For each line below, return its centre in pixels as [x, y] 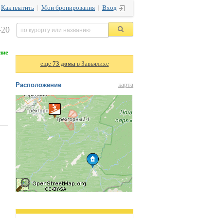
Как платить [18, 8]
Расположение [38, 85]
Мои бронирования [68, 8]
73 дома [64, 64]
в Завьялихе [92, 64]
